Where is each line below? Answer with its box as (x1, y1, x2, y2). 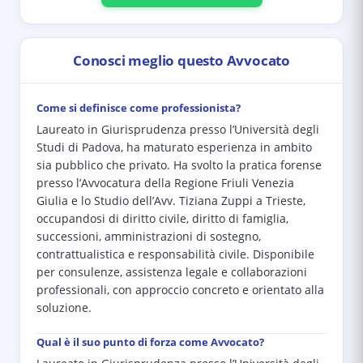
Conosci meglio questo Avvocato (73, 51, 290, 70)
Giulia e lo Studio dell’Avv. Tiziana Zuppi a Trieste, (36, 194, 305, 208)
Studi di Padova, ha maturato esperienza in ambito (36, 140, 312, 155)
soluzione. (36, 301, 92, 315)
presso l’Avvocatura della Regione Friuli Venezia (36, 176, 294, 190)
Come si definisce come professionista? (36, 100, 241, 115)
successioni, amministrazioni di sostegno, (36, 229, 261, 244)
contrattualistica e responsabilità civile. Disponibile (36, 247, 314, 262)
